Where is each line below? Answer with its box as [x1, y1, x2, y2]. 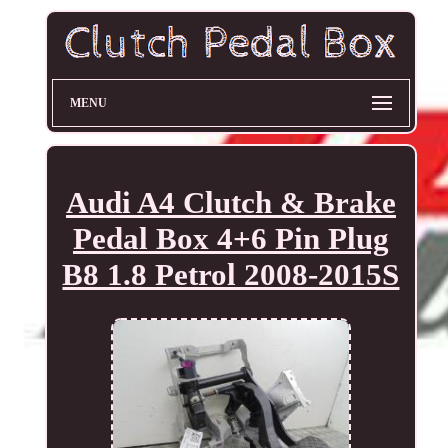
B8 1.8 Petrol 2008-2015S [62, 257, 400, 293]
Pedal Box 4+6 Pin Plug [72, 221, 389, 257]
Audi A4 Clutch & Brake [65, 185, 396, 221]
